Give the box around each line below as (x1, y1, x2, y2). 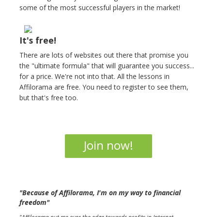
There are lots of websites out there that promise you (19, 50, 188, 60)
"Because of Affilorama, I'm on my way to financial (19, 188, 181, 198)
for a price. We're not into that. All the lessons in (19, 72, 170, 81)
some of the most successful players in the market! (19, 3, 180, 13)
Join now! (84, 137, 133, 154)
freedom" (19, 198, 49, 207)
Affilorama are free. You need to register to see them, (19, 82, 188, 92)
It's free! (19, 34, 56, 46)
